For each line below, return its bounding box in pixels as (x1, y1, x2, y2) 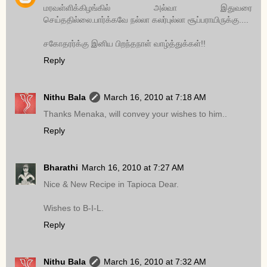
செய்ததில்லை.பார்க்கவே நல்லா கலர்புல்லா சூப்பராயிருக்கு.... (44, 15, 249, 25)
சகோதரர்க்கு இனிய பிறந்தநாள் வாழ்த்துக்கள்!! (44, 39, 206, 49)
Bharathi (44, 163, 78, 173)
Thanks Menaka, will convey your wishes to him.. (44, 109, 227, 119)
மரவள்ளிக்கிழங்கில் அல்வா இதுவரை (44, 3, 252, 13)
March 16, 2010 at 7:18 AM (104, 92, 206, 103)
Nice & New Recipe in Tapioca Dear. (44, 179, 179, 190)
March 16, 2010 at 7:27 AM (82, 163, 184, 173)
